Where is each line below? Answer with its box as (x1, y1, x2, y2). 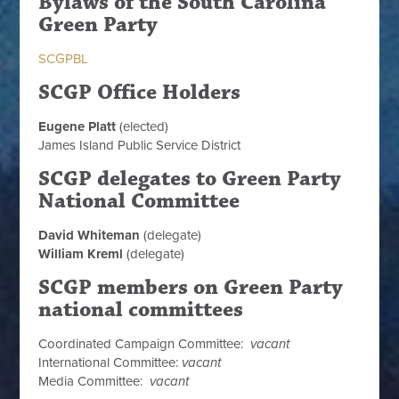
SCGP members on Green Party (38, 274, 344, 301)
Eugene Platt (38, 118, 117, 134)
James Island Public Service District (38, 137, 241, 153)
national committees (38, 297, 244, 323)
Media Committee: (38, 373, 151, 389)
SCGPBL (38, 51, 89, 67)
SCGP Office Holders (38, 79, 241, 106)
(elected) (116, 118, 169, 134)
